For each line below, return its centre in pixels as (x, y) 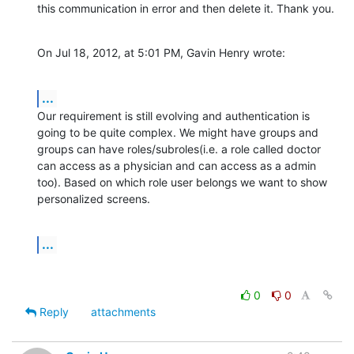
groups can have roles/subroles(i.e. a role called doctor (179, 149)
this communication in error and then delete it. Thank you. (186, 9)
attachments (123, 312)
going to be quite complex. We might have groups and (178, 133)
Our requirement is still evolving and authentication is (173, 116)
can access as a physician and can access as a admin (177, 166)
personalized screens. (94, 199)
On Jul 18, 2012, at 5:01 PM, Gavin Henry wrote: (161, 53)
